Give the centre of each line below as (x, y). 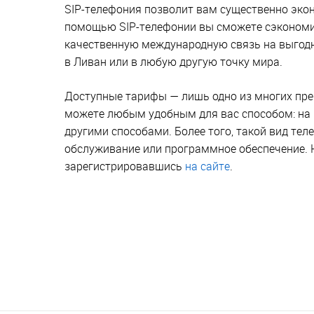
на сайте (207, 166)
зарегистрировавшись (125, 166)
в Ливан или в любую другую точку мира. (173, 61)
